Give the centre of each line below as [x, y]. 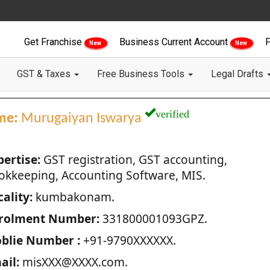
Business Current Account [175, 42]
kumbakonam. [73, 197]
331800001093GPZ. [153, 218]
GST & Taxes [45, 74]
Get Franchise [54, 42]
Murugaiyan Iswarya [81, 119]
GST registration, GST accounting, [133, 159]
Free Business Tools [142, 74]
